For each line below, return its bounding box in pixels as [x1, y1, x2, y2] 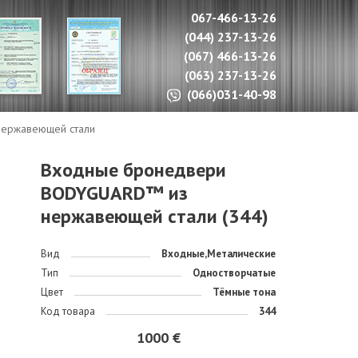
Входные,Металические [161, 247, 276, 261]
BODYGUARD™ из [40, 181, 188, 205]
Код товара [40, 304, 95, 318]
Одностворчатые [192, 266, 276, 280]
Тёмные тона [212, 285, 276, 299]
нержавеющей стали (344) [40, 204, 268, 229]
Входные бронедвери [40, 157, 226, 182]
